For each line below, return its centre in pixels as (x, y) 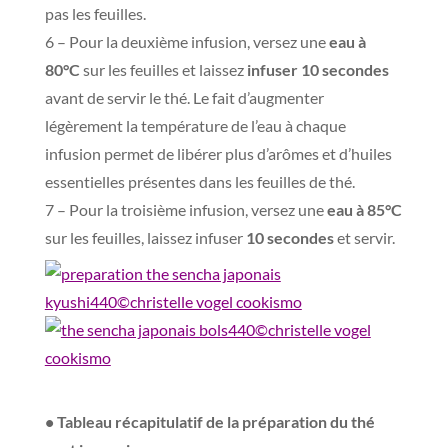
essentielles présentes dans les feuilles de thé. (199, 181)
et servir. (364, 237)
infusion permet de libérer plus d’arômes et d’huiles (218, 153)
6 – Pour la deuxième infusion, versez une (186, 41)
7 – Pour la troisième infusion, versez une (185, 209)
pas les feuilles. (95, 13)
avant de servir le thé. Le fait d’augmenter (184, 97)
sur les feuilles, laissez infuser (145, 237)
